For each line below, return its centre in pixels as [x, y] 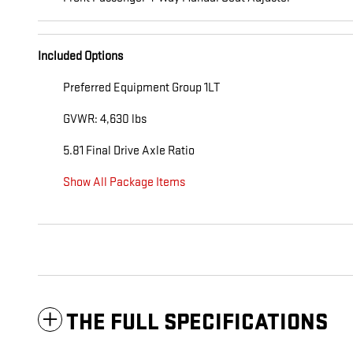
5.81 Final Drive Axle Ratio [129, 151]
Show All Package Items [124, 183]
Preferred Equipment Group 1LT [141, 88]
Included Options [80, 57]
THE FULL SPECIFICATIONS [197, 323]
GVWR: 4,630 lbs [105, 120]
